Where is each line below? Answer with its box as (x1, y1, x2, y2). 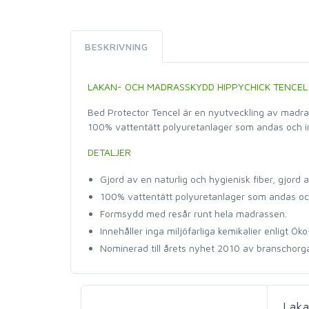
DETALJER (88, 146, 131, 159)
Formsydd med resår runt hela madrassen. (100, 208, 287, 220)
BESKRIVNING (85, 41, 148, 53)
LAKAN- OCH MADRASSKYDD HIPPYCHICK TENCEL (88, 81, 308, 93)
